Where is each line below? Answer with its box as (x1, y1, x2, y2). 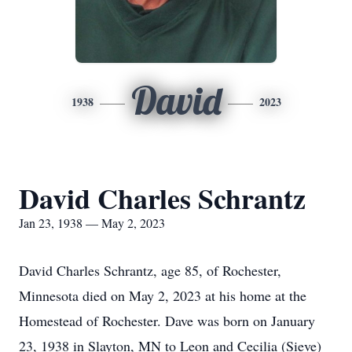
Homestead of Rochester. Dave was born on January (19, 311, 315, 330)
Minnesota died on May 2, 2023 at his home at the (19, 286, 306, 305)
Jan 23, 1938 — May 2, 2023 (19, 214, 165, 231)
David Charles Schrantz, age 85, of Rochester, (19, 261, 281, 280)
